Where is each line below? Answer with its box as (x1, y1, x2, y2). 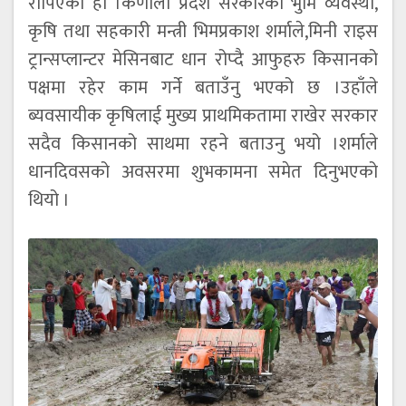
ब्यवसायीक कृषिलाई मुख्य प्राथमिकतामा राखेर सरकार (28, 101, 378, 132)
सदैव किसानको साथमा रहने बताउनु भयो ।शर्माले (28, 129, 378, 160)
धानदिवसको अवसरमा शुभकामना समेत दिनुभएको (28, 157, 378, 188)
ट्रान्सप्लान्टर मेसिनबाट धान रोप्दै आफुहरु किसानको (28, 44, 378, 76)
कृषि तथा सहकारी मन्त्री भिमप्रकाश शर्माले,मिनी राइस (28, 16, 378, 48)
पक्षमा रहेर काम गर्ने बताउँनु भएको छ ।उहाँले (28, 72, 378, 104)
